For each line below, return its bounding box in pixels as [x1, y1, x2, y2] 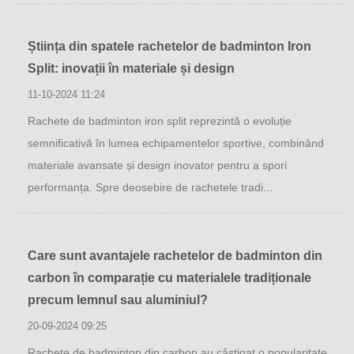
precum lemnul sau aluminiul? [28, 293, 208, 307]
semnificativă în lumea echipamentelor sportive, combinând [28, 137, 324, 149]
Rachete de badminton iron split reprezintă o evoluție [28, 115, 292, 127]
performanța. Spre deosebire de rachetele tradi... [28, 181, 273, 194]
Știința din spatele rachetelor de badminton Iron [28, 40, 311, 53]
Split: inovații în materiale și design [28, 62, 235, 75]
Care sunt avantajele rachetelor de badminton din [28, 249, 322, 262]
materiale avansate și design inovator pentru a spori [28, 159, 287, 171]
